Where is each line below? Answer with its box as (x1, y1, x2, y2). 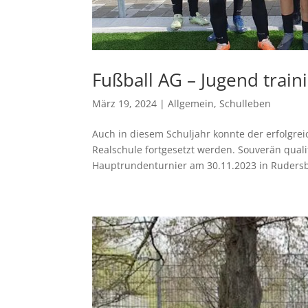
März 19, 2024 (92, 97, 157, 111)
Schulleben (219, 97, 272, 111)
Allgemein (168, 97, 214, 111)
